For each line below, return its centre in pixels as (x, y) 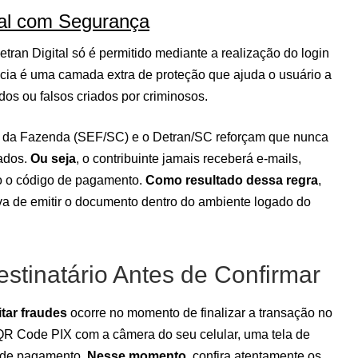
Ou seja (53, 159)
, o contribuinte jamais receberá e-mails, (189, 159)
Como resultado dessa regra (232, 181)
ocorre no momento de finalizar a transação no (200, 312)
